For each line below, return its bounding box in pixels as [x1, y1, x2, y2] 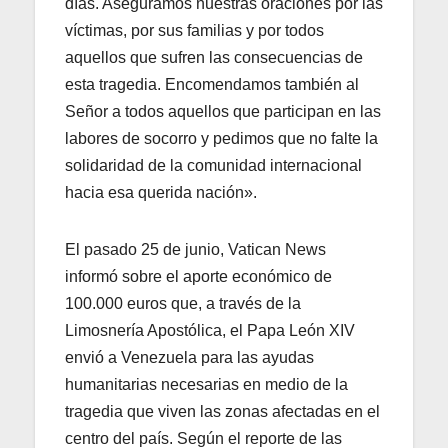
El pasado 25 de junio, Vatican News [65, 241, 326, 259]
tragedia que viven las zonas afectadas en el [65, 403, 380, 421]
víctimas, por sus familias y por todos [65, 22, 324, 40]
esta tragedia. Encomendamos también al [65, 76, 359, 94]
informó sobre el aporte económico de [65, 268, 332, 286]
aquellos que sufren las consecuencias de [65, 49, 363, 67]
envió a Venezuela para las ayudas [65, 349, 314, 367]
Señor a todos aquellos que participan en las [65, 103, 381, 121]
